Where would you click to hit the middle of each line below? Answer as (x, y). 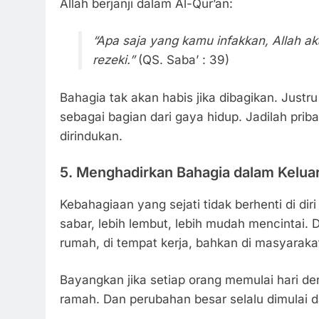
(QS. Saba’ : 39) (182, 60)
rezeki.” (113, 60)
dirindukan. (91, 136)
